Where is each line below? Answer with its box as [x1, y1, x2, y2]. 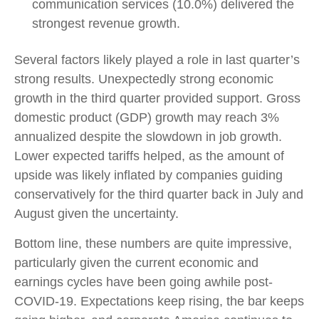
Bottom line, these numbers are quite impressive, [14, 236, 292, 251]
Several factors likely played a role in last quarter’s [14, 53, 300, 67]
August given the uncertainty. [14, 206, 179, 221]
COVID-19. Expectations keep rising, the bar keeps [14, 294, 304, 308]
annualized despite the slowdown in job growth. [14, 130, 282, 144]
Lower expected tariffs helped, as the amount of [14, 149, 284, 163]
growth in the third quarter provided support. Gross [14, 91, 300, 105]
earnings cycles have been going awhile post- [14, 275, 273, 289]
